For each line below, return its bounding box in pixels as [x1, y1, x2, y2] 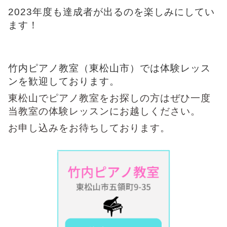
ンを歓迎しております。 [8, 76, 120, 87]
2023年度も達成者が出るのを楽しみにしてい [8, 7, 215, 18]
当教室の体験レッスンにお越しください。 [8, 106, 201, 117]
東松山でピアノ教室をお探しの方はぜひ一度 [8, 93, 211, 104]
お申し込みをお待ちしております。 [8, 123, 170, 134]
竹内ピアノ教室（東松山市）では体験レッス [8, 63, 211, 74]
